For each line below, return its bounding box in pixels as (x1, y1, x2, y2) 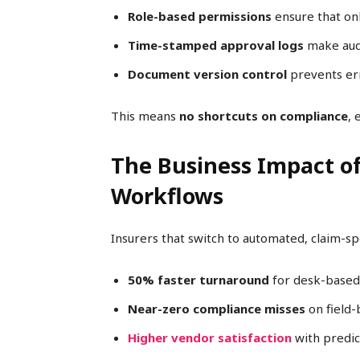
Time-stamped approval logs (128, 37, 304, 54)
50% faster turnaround (128, 272, 269, 288)
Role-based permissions (128, 8, 272, 25)
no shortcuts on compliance (179, 108, 348, 125)
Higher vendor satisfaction (128, 329, 292, 346)
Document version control (128, 66, 287, 83)
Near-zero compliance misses (128, 301, 305, 317)
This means (111, 108, 179, 125)
